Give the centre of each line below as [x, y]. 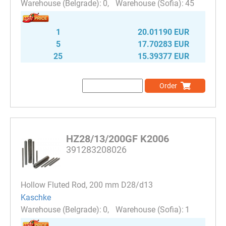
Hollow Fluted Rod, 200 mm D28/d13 [87, 185]
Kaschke [36, 197]
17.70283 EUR [163, 44]
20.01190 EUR [163, 32]
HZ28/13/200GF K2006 [118, 139]
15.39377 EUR [163, 56]
